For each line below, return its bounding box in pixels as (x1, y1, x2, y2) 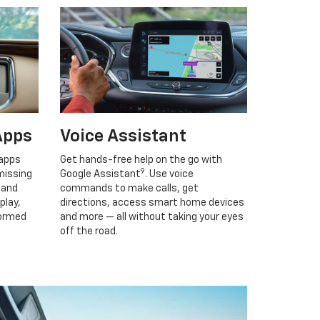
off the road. (59, 226, 118, 236)
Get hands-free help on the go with (59, 154, 222, 165)
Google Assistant (59, 169, 141, 179)
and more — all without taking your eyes (59, 211, 244, 222)
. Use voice (144, 169, 194, 179)
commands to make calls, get (59, 183, 199, 194)
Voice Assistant (59, 127, 186, 145)
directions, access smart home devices (59, 197, 244, 208)
